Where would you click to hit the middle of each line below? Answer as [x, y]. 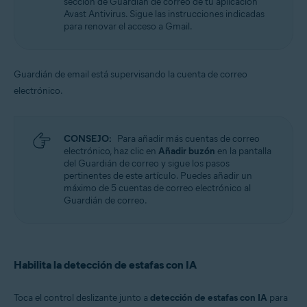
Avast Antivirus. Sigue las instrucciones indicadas [164, 14]
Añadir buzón [187, 151]
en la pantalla [243, 151]
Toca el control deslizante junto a [82, 297]
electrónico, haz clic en [111, 151]
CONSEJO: [88, 138]
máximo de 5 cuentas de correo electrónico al [157, 188]
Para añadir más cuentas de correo [188, 138]
